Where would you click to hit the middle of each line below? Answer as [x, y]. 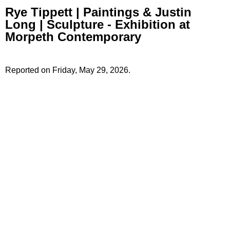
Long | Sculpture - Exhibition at [98, 25]
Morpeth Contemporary [73, 37]
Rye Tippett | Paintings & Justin [98, 12]
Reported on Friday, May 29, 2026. [68, 70]
